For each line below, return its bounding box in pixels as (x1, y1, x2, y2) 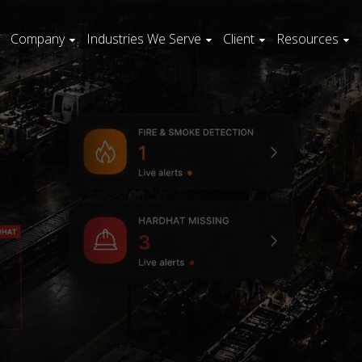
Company (11, 30, 65, 48)
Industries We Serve (86, 30, 201, 48)
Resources (276, 30, 339, 48)
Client (223, 30, 255, 48)
